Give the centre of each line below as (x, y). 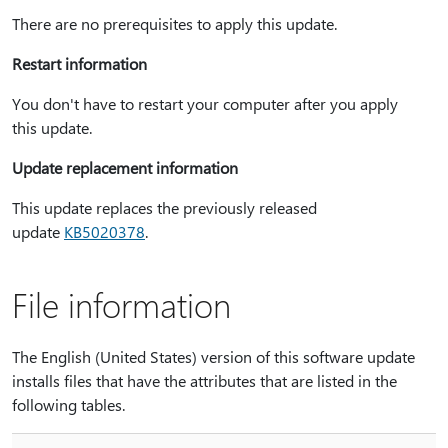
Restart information (79, 63)
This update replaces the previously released (164, 207)
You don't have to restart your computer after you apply (205, 103)
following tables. (68, 404)
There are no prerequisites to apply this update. (174, 23)
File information (121, 304)
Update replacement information (125, 167)
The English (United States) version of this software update (213, 356)
